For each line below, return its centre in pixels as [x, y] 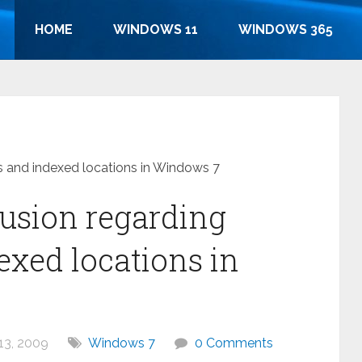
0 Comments [234, 343]
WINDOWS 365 [286, 29]
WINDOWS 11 [156, 29]
